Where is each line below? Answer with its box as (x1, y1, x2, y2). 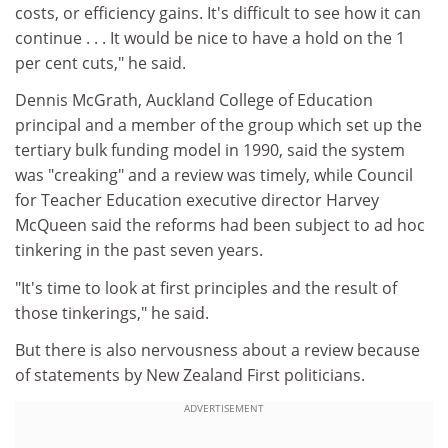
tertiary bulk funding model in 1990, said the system (15, 139, 405, 161)
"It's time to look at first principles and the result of (15, 276, 397, 299)
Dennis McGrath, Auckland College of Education (15, 89, 373, 111)
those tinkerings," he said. (15, 301, 209, 324)
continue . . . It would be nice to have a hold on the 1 (15, 26, 405, 49)
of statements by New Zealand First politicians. (15, 364, 365, 386)
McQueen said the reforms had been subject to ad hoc (15, 214, 425, 236)
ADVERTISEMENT (184, 400, 264, 415)
